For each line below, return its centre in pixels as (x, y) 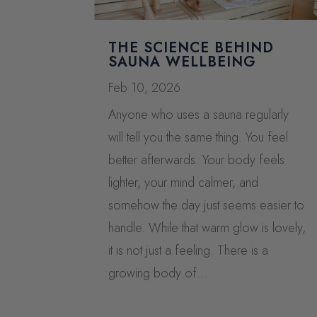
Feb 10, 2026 (145, 87)
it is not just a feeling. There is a (189, 250)
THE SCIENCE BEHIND (191, 47)
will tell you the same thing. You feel (198, 137)
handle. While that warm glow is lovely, (207, 227)
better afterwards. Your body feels (197, 160)
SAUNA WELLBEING (183, 62)
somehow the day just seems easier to (207, 205)
